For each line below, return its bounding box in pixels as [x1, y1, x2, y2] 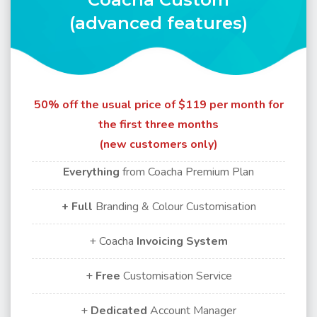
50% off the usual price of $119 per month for [33, 97, 284, 113]
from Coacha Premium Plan [122, 164, 254, 180]
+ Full [61, 199, 93, 214]
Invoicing [137, 234, 183, 249]
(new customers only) [99, 137, 218, 152]
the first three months [98, 117, 219, 132]
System [186, 234, 228, 249]
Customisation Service [122, 268, 232, 284]
